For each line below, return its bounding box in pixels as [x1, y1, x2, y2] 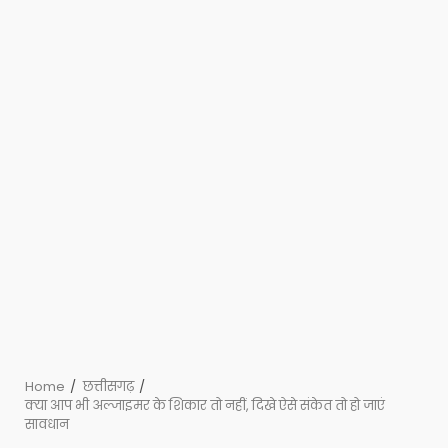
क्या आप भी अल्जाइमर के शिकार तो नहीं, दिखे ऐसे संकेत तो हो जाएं [25, 396, 385, 415]
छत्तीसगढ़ [83, 377, 134, 396]
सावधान [25, 415, 69, 434]
